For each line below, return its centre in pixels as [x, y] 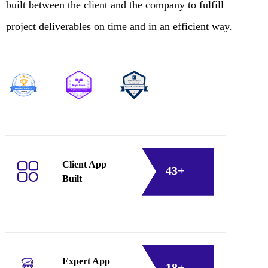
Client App [84, 164]
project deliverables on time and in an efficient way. [119, 26]
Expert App [86, 261]
